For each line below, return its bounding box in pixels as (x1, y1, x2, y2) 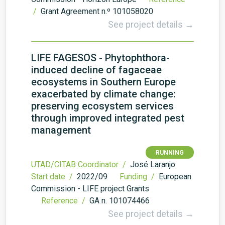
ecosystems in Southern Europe (31, 76, 176, 88)
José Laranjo (130, 160, 175, 169)
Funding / (120, 172, 157, 181)
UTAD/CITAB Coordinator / (31, 160, 128, 169)
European (159, 172, 191, 181)
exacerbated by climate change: (31, 88, 176, 100)
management (31, 124, 91, 136)
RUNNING (156, 149, 184, 156)
